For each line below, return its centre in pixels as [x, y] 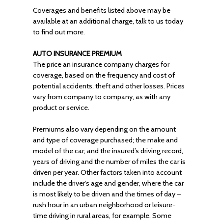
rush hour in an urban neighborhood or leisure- [104, 205]
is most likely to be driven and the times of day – [107, 194]
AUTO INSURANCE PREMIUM [77, 54]
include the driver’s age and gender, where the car [108, 183]
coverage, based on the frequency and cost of [104, 75]
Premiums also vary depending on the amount [104, 129]
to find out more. [59, 32]
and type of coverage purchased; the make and [105, 140]
